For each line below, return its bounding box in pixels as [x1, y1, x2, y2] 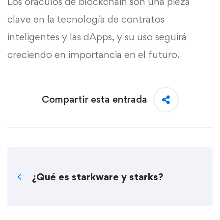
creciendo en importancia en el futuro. [7, 48, 180, 60]
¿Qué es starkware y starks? [32, 170, 164, 183]
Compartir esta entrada [41, 93, 147, 106]
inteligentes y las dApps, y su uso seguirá [7, 30, 187, 43]
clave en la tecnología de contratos [7, 13, 165, 25]
